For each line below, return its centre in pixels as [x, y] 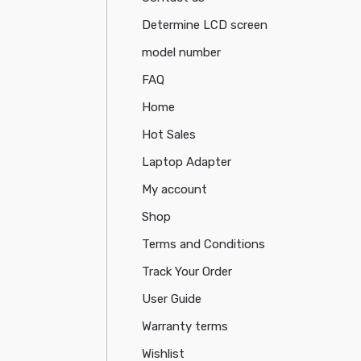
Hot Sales [169, 135]
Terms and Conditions [204, 245]
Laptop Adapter [187, 162]
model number [182, 53]
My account [175, 190]
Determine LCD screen [205, 25]
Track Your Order [187, 272]
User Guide [172, 299]
